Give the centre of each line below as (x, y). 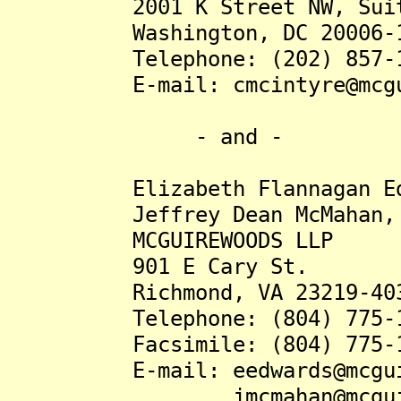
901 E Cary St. (158, 266)
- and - (145, 137)
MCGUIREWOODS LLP (170, 240)
